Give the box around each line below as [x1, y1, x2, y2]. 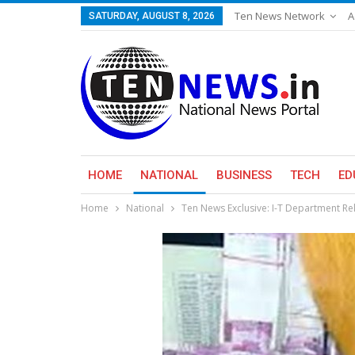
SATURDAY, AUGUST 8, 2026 [89, 10, 215, 21]
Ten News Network [235, 9, 325, 23]
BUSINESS [216, 168, 272, 182]
